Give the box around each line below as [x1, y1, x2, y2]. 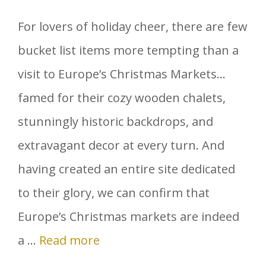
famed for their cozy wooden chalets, [18, 90, 226, 106]
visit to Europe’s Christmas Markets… [18, 66, 226, 83]
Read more [39, 232, 100, 249]
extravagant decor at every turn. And [18, 137, 224, 154]
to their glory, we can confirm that [18, 185, 210, 201]
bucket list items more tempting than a [18, 42, 239, 59]
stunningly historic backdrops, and [18, 113, 213, 130]
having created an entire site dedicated [18, 161, 235, 178]
